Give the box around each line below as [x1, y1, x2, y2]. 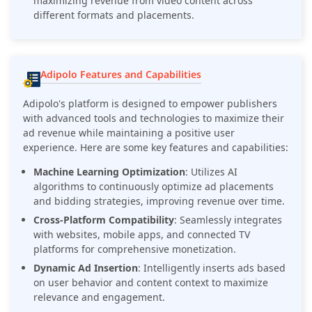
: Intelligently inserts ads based [138, 261, 286, 275]
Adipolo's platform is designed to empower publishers [23, 97, 277, 111]
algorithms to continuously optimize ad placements [33, 180, 274, 194]
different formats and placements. [33, 8, 194, 22]
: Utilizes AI [185, 165, 237, 179]
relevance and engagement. [33, 290, 165, 304]
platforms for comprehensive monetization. [33, 242, 236, 256]
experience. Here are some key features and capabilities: [23, 141, 288, 155]
